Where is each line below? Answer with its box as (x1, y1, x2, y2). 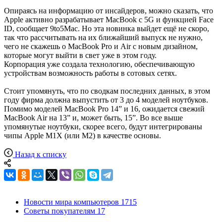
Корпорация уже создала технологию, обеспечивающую (4, 59, 195, 68)
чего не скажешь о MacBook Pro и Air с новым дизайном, (4, 42, 198, 51)
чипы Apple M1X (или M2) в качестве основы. (4, 131, 161, 140)
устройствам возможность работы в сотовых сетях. (4, 68, 177, 77)
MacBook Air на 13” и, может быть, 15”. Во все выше (4, 113, 183, 122)
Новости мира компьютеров (24, 197, 119, 206)
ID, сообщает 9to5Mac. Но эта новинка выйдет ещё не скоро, (4, 24, 209, 33)
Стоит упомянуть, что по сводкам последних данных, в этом (4, 86, 210, 95)
